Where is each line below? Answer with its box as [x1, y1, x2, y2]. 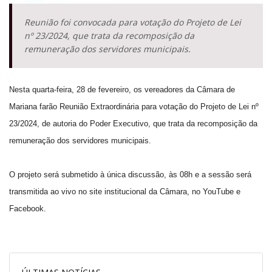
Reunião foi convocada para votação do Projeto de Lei [24, 16, 241, 28]
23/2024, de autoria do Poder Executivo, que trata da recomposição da [9, 118, 257, 128]
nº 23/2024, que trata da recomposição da [24, 29, 194, 41]
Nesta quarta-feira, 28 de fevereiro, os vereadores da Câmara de [9, 84, 235, 94]
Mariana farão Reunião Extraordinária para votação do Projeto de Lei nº [9, 101, 259, 111]
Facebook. [9, 203, 51, 213]
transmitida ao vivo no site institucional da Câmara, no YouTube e [9, 186, 240, 196]
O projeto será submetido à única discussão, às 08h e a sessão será [9, 169, 251, 179]
